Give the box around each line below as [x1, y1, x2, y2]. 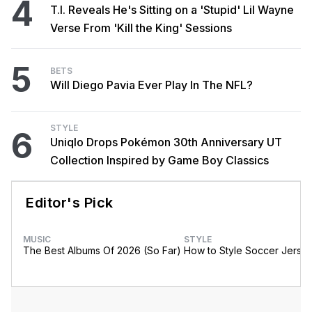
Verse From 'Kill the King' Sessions [50, 20, 232, 35]
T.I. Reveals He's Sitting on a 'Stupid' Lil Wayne [50, 2, 294, 17]
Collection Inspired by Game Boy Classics [50, 153, 269, 167]
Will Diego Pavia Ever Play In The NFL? [50, 77, 253, 92]
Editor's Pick [26, 194, 114, 211]
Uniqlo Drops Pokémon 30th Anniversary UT [50, 134, 282, 149]
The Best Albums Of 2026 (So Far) [23, 244, 181, 256]
